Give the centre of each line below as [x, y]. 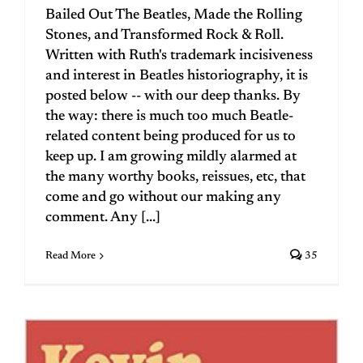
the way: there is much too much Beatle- [169, 116]
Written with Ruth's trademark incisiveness [179, 56]
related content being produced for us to [171, 137]
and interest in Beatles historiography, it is [177, 76]
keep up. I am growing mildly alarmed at [171, 157]
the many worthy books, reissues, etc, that [175, 177]
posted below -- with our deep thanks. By [173, 96]
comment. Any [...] [103, 218]
